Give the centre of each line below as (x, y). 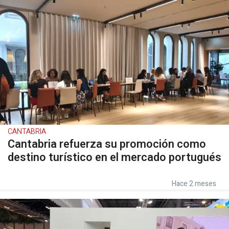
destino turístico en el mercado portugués (114, 157)
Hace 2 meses (194, 184)
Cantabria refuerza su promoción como (107, 144)
